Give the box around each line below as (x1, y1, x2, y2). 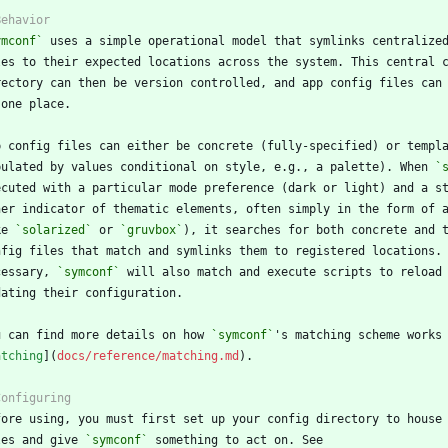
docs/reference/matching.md (57, 348, 239, 363)
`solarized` (15, 222, 92, 237)
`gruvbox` (120, 222, 183, 237)
